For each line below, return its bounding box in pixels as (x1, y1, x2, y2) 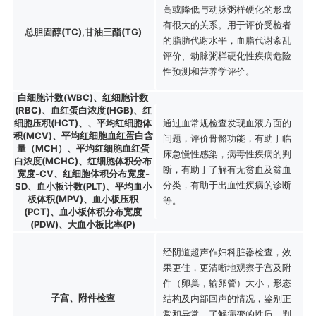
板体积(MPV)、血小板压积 (28, 193, 139, 205)
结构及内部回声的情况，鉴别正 (162, 292, 291, 304)
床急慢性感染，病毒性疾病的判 (162, 147, 291, 159)
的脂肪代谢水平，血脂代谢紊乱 (162, 34, 291, 46)
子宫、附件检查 (51, 291, 116, 303)
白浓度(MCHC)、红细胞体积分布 (14, 154, 152, 166)
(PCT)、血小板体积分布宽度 (24, 205, 142, 217)
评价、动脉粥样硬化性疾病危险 (162, 49, 291, 61)
